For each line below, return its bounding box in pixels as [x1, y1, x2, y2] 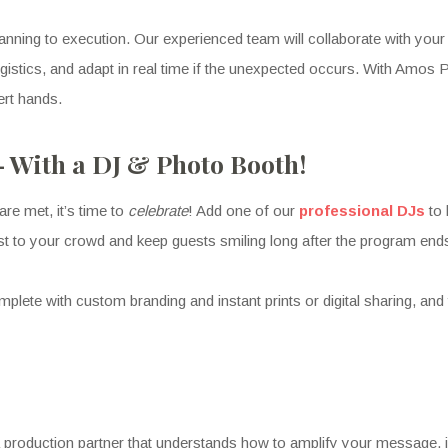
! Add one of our [188, 202, 299, 220]
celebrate [128, 202, 188, 220]
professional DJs [299, 202, 429, 220]
